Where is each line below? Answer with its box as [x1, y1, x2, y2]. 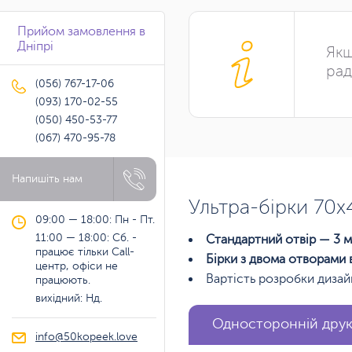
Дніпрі [17, 38, 53, 53]
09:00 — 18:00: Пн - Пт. [35, 213, 155, 225]
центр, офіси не [35, 259, 118, 272]
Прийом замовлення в [17, 24, 145, 38]
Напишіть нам [12, 172, 82, 185]
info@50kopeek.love [35, 330, 137, 343]
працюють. [35, 273, 90, 286]
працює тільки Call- [35, 245, 134, 258]
